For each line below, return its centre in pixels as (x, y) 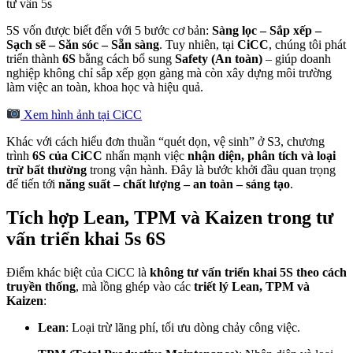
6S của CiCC (67, 155)
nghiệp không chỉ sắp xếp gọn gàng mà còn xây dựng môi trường (169, 73)
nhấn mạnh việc (145, 155)
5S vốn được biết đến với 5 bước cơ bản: (109, 31)
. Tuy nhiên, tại (198, 45)
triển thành (34, 59)
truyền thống (41, 286)
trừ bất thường (46, 169)
